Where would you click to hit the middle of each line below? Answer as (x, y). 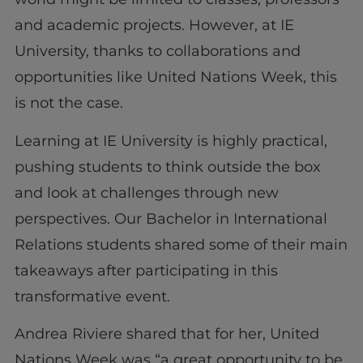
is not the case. (68, 103)
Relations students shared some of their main (181, 244)
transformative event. (92, 296)
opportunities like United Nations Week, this (175, 77)
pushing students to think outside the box (167, 167)
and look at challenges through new (146, 192)
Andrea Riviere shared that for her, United (167, 334)
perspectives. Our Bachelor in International (171, 218)
